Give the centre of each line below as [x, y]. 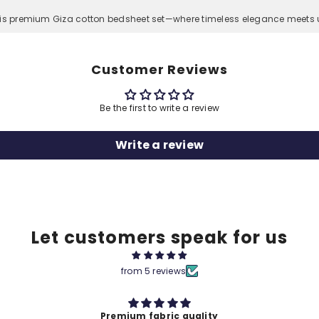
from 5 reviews [153, 271]
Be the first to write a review [159, 108]
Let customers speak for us [159, 237]
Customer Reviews [159, 69]
